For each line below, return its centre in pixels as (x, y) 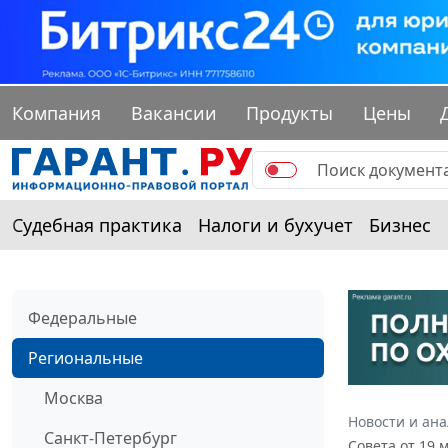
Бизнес (400, 225)
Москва (73, 398)
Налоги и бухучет (275, 225)
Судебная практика (97, 225)
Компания (56, 113)
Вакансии (173, 113)
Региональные (85, 358)
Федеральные (82, 318)
